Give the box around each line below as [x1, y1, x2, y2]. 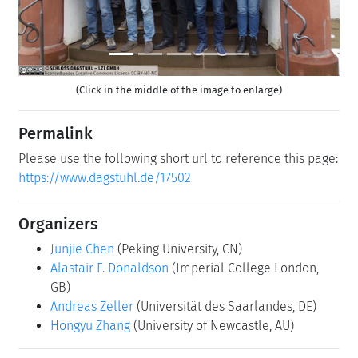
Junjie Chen [50, 241, 114, 257]
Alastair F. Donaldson [50, 260, 169, 276]
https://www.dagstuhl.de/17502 [18, 169, 191, 185]
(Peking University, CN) [117, 241, 242, 257]
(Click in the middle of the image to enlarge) [76, 83, 282, 96]
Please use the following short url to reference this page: [18, 150, 338, 166]
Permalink [18, 123, 93, 143]
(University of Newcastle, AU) [133, 317, 294, 333]
